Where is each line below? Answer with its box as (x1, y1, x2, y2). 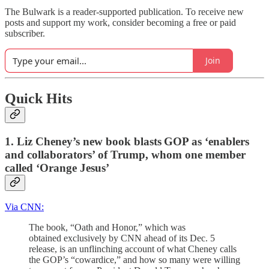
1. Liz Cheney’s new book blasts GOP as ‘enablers (5, 134, 249, 148)
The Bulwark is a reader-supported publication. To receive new (5, 6, 244, 17)
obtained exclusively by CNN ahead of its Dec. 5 (29, 233, 215, 244)
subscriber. (5, 28, 45, 38)
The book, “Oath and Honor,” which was (29, 222, 186, 233)
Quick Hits (5, 90, 72, 106)
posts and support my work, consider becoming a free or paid (5, 17, 236, 28)
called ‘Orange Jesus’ (5, 161, 109, 174)
